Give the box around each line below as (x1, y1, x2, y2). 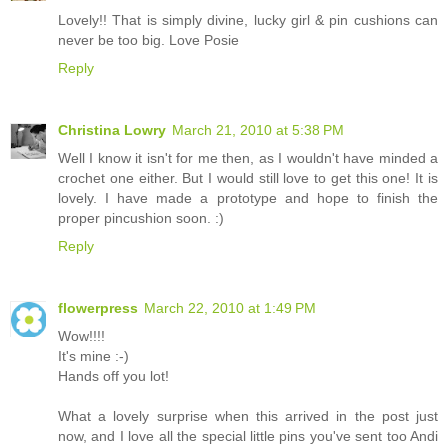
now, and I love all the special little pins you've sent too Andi (58, 427, 438, 444)
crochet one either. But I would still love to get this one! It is (58, 169, 438, 186)
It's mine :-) (58, 347, 129, 364)
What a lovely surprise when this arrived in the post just (58, 407, 438, 424)
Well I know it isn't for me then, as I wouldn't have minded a (58, 149, 438, 166)
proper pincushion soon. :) (58, 209, 224, 226)
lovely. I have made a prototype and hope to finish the (58, 189, 438, 206)
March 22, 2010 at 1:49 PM (144, 299, 316, 316)
